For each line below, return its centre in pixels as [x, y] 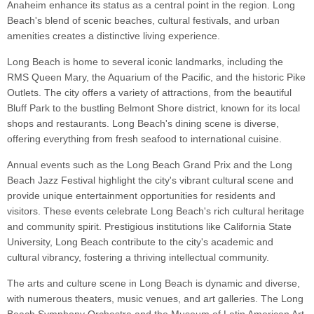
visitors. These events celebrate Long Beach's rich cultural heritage [156, 211]
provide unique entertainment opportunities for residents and [141, 196]
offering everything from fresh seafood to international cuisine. [144, 139]
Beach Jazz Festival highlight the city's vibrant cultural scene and [150, 180]
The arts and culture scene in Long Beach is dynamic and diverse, [153, 284]
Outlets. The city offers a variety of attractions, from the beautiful [149, 93]
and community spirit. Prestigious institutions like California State [149, 227]
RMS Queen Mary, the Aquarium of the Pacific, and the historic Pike [156, 77]
